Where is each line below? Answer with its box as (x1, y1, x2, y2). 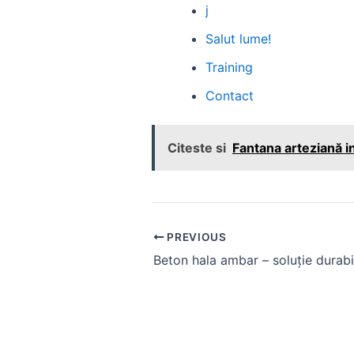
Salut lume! (205, 31, 271, 47)
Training (205, 59, 253, 76)
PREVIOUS (164, 230, 227, 243)
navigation (151, 250, 213, 267)
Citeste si (168, 140, 226, 156)
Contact (205, 88, 254, 104)
